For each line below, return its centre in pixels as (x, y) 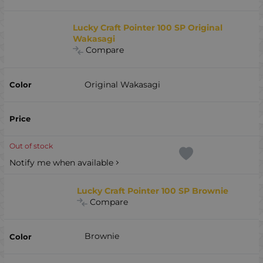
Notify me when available (61, 162)
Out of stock (31, 146)
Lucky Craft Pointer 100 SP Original (148, 28)
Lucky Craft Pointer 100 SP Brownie (153, 190)
